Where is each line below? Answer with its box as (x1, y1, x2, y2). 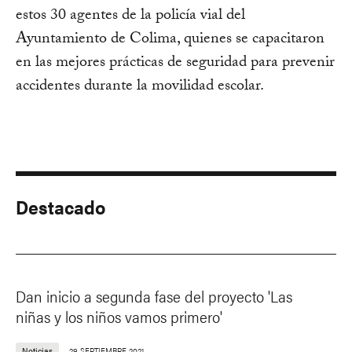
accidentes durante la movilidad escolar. (16, 74, 264, 101)
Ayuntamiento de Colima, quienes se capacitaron (16, 27, 324, 54)
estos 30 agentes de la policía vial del (16, 3, 245, 31)
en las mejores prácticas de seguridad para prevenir (16, 50, 335, 78)
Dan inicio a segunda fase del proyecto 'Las (16, 284, 292, 308)
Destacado (16, 193, 105, 221)
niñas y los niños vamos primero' (16, 305, 222, 328)
